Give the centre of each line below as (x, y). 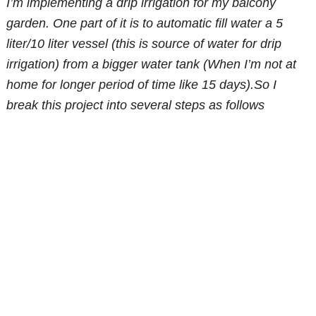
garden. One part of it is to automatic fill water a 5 (145, 24)
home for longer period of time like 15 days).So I (142, 85)
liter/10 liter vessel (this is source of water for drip (144, 44)
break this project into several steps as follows (136, 105)
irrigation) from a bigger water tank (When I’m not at (152, 65)
